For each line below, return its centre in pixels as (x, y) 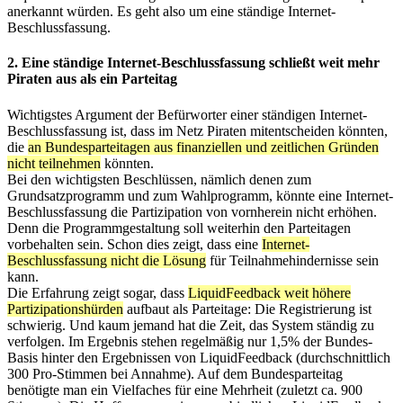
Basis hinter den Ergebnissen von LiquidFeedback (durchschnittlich (199, 357)
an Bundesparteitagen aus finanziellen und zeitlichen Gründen (203, 147)
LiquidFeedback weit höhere (269, 292)
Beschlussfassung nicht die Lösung (107, 260)
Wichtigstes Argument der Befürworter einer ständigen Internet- (187, 114)
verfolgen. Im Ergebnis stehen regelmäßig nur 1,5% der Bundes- (190, 341)
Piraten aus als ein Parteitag (92, 79)
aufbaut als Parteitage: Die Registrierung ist (247, 309)
